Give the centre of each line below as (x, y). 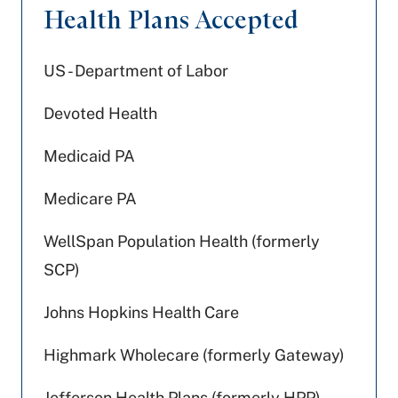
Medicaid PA (89, 156)
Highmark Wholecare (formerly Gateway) (194, 355)
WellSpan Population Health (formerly (182, 241)
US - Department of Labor (136, 71)
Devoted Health (100, 113)
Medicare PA (90, 199)
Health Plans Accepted (171, 20)
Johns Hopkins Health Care (141, 312)
